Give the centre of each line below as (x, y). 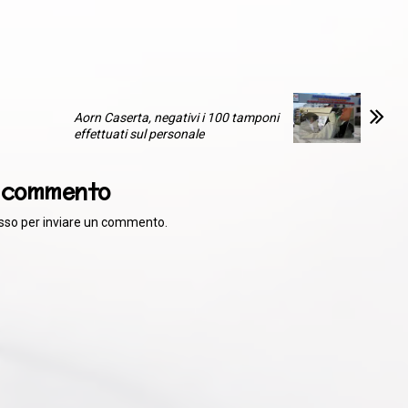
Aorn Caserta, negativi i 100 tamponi (177, 117)
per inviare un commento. (93, 223)
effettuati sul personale (139, 133)
